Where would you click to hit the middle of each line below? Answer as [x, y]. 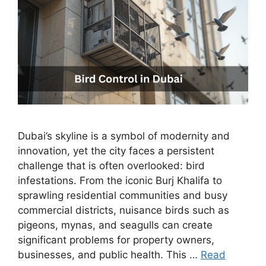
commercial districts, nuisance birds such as [123, 210]
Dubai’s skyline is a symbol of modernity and [124, 136]
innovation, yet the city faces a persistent [116, 151]
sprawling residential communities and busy [123, 196]
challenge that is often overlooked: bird [111, 166]
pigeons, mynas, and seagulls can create [115, 225]
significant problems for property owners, [116, 240]
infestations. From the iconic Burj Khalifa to [120, 181]
